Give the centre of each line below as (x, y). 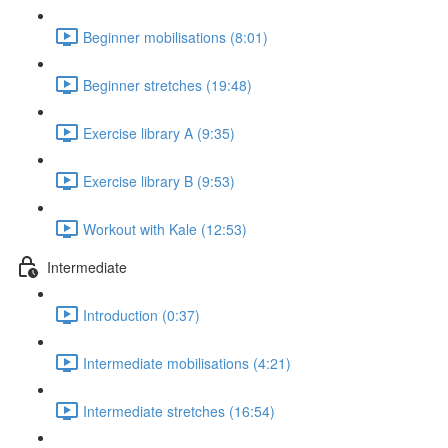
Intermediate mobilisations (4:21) (187, 362)
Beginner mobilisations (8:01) (175, 36)
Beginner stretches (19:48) (167, 84)
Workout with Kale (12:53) (165, 228)
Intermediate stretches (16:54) (179, 410)
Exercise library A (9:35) (159, 132)
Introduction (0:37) (141, 314)
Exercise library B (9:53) (159, 180)
